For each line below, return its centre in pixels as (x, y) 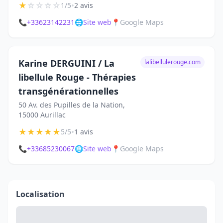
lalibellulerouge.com (172, 62)
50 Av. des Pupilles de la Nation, (72, 105)
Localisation (40, 194)
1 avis (84, 132)
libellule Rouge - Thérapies (77, 77)
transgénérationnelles (68, 91)
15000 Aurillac (42, 115)
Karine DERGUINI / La (66, 63)
